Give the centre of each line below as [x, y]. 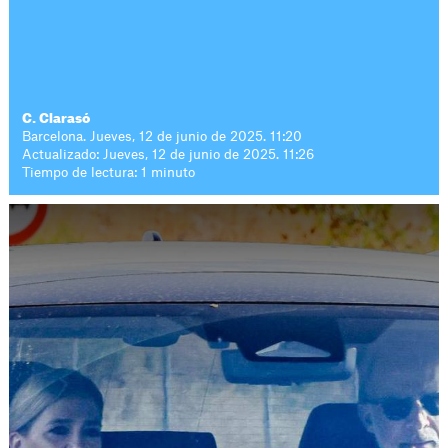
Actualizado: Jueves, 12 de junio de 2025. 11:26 [168, 154]
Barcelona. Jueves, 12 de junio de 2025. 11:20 [162, 136]
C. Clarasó [56, 118]
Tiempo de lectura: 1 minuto [109, 172]
